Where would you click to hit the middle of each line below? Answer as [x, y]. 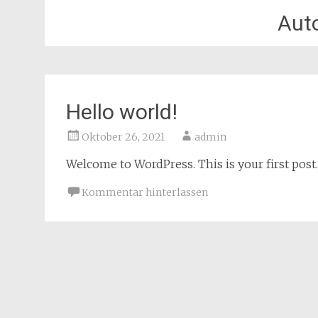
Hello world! [122, 112]
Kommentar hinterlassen [145, 193]
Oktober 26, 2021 [123, 137]
